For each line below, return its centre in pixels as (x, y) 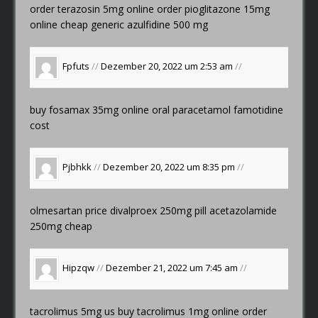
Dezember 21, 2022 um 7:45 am (173, 268)
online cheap (59, 24)
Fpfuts (76, 66)
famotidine (257, 109)
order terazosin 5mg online (94, 9)
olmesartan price (70, 210)
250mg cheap (61, 226)
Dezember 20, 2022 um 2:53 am (168, 66)
